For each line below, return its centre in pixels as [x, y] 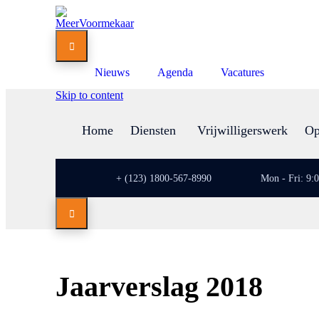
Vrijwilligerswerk [242, 130]
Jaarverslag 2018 [159, 286]
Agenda [175, 72]
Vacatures [242, 72]
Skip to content [89, 95]
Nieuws [112, 72]
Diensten [153, 130]
